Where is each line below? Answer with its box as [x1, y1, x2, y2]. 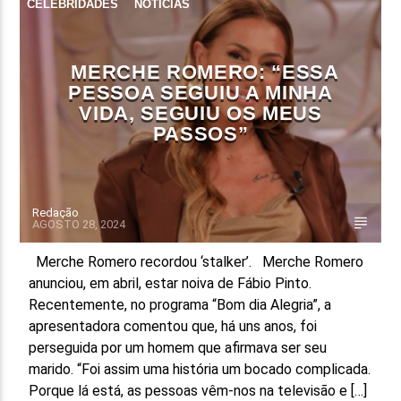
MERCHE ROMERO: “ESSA [71, 60, 339, 83]
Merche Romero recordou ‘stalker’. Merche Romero [29, 252, 364, 270]
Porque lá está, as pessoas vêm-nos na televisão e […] [29, 381, 368, 399]
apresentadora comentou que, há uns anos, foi [29, 317, 318, 335]
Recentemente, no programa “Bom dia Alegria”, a [29, 295, 332, 313]
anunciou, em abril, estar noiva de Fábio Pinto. [29, 274, 312, 292]
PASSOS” [152, 122, 249, 145]
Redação [32, 205, 80, 219]
